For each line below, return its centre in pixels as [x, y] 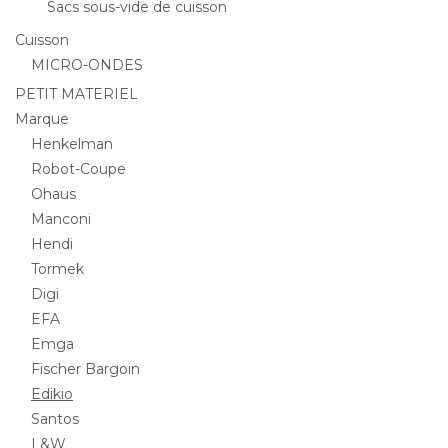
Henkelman [72, 144]
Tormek [57, 269]
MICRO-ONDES [87, 65]
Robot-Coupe [78, 169]
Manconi [61, 219]
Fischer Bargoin [85, 369]
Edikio [52, 394]
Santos [55, 419]
